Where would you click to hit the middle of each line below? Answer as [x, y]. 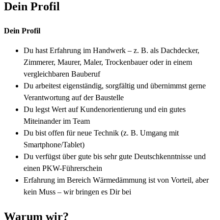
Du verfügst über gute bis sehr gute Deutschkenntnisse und [115, 156]
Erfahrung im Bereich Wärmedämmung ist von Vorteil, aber [116, 180]
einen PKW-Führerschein [63, 168]
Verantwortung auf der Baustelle [74, 97]
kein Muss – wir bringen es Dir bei [77, 192]
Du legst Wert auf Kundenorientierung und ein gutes [105, 109]
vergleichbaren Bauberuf [62, 74]
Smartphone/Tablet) [54, 144]
